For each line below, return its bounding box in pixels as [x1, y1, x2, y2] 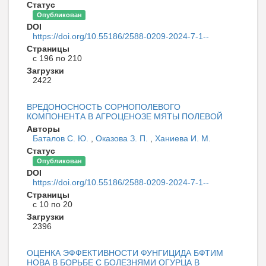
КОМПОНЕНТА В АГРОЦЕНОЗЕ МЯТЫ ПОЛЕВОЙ [27, 111, 223, 121]
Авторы [27, 123, 60, 134]
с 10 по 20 [33, 199, 72, 209]
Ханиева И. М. [155, 133, 211, 143]
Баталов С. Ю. [33, 133, 91, 143]
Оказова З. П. [96, 133, 150, 143]
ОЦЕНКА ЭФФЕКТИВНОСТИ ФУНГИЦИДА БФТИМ [27, 248, 223, 258]
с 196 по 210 [33, 53, 82, 63]
